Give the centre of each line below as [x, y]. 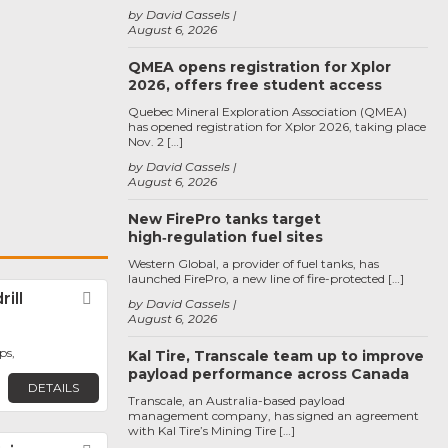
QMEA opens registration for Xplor [259, 67]
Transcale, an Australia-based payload [236, 400]
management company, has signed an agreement [273, 415]
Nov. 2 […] [155, 141]
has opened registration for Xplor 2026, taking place [277, 126]
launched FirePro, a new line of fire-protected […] [266, 278]
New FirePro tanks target [224, 219]
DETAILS [53, 387]
